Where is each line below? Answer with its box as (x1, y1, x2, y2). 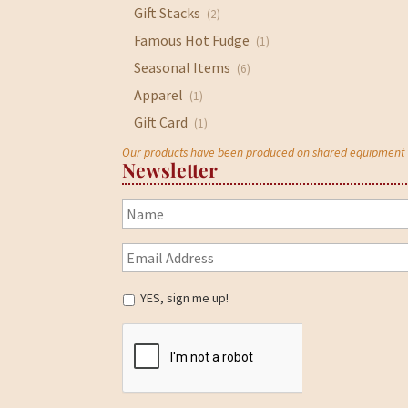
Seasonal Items (134, 57, 231, 76)
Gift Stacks (134, 3, 201, 22)
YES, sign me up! (140, 290, 229, 307)
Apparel (134, 85, 184, 104)
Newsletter (122, 156, 219, 182)
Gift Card (134, 112, 189, 131)
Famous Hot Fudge (134, 30, 250, 49)
